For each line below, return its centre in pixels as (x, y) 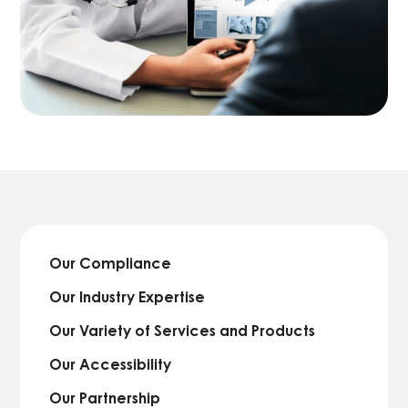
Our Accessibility (111, 365)
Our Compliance (111, 264)
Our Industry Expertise (127, 297)
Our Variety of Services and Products (183, 331)
